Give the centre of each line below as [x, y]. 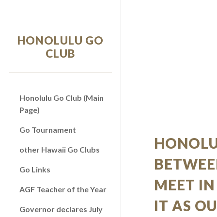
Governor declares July [61, 209]
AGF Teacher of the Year [63, 189]
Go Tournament [48, 130]
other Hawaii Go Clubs [60, 149]
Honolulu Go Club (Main [62, 98]
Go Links [35, 169]
